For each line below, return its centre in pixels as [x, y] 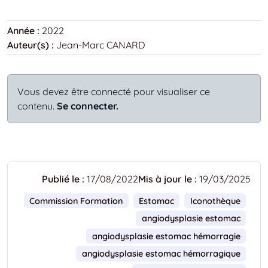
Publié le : [63, 179]
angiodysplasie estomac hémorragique [161, 254]
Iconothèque [215, 201]
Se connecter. [88, 106]
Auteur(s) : [31, 45]
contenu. [36, 106]
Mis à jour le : [167, 179]
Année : [23, 30]
